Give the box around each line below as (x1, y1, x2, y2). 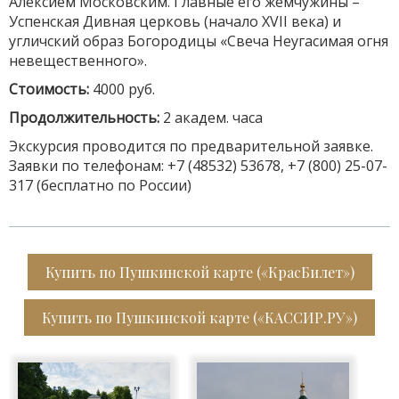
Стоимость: (9, 79, 93, 99)
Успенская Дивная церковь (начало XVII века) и (9, 12, 341, 31)
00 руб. (109, 79, 159, 99)
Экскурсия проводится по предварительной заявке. (9, 136, 373, 156)
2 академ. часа (163, 108, 263, 127)
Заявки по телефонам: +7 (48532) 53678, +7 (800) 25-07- (9, 156, 387, 175)
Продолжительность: (9, 108, 163, 127)
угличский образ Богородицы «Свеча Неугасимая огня (9, 31, 388, 51)
